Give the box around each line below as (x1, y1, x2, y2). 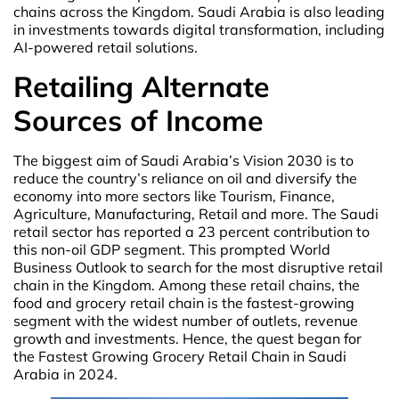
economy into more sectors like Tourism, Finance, (13, 186, 335, 205)
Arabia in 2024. (13, 364, 118, 383)
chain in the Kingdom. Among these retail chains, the (13, 275, 360, 294)
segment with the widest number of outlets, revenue (13, 311, 358, 330)
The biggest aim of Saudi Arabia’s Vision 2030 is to (13, 151, 354, 169)
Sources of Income (13, 102, 264, 138)
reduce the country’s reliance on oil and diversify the (13, 168, 357, 187)
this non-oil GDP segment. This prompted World (13, 240, 330, 258)
